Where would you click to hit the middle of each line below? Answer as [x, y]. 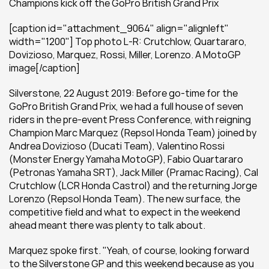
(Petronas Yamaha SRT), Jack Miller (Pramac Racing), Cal [134, 172]
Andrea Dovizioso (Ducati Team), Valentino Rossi [117, 146]
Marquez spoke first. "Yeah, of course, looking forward [129, 250]
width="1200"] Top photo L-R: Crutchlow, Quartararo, [128, 41]
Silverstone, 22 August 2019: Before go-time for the [123, 93]
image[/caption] [44, 68]
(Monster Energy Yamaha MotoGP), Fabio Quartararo [126, 159]
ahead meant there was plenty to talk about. [107, 225]
